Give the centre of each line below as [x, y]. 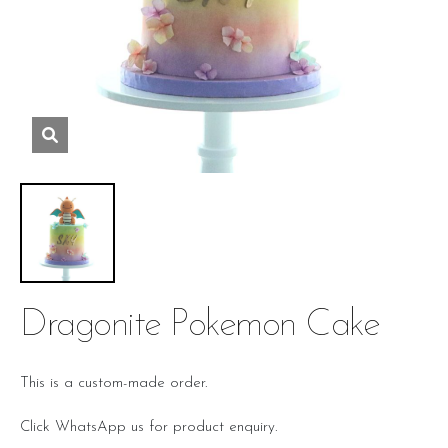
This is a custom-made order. [113, 383]
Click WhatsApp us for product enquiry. [148, 427]
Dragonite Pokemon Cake [199, 325]
